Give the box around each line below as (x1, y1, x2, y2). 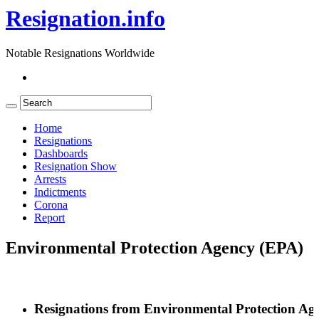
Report (34, 211, 65, 224)
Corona (34, 199, 68, 211)
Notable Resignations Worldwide (6, 47, 155, 60)
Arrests (34, 173, 66, 186)
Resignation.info (6, 6, 165, 31)
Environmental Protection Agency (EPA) (6, 239, 303, 258)
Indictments (34, 186, 86, 199)
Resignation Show (34, 160, 117, 173)
